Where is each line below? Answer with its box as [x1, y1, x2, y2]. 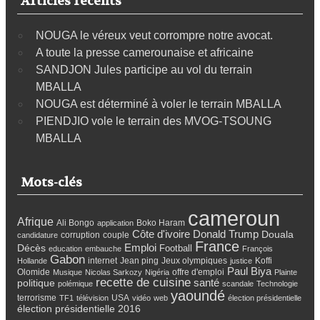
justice [230, 256, 252, 266]
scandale [222, 279, 254, 289]
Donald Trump [193, 228, 259, 241]
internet [88, 256, 117, 266]
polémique [58, 279, 93, 289]
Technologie [256, 279, 298, 289]
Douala [261, 229, 294, 241]
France [195, 239, 239, 255]
